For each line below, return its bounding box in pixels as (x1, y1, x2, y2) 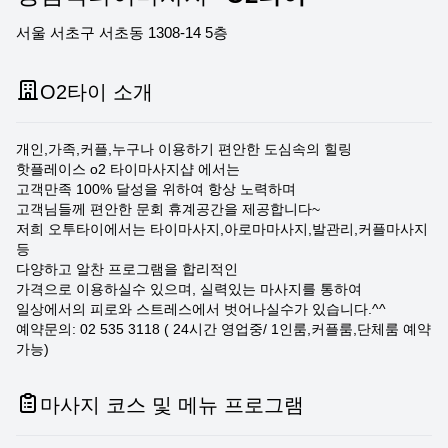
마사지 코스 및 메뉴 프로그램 (40, 394, 304, 416)
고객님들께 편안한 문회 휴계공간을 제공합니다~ (16, 201, 320, 217)
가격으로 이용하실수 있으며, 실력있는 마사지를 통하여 (16, 281, 362, 297)
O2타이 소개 (40, 81, 153, 103)
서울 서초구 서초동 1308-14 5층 (16, 24, 228, 41)
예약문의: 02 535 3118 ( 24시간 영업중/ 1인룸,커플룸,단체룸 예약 (16, 321, 431, 337)
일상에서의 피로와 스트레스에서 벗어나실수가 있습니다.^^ (16, 301, 386, 317)
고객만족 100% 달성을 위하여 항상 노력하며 (16, 181, 296, 197)
